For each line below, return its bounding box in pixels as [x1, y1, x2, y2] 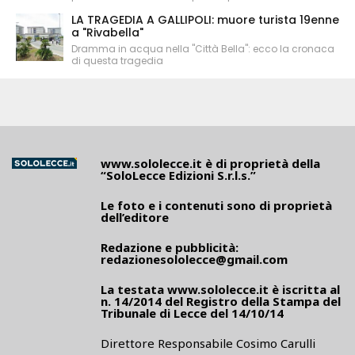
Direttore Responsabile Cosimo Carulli [101, 335, 315, 351]
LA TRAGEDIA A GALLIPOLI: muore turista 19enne [71, 12, 339, 28]
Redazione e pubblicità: [101, 239, 239, 255]
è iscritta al [269, 281, 340, 297]
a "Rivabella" [71, 25, 143, 40]
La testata [101, 281, 167, 297]
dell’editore [101, 209, 169, 225]
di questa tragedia [71, 54, 163, 67]
